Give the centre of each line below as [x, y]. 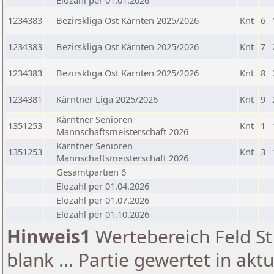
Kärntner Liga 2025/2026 [107, 99]
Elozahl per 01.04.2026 [103, 186]
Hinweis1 [49, 236]
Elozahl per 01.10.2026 [103, 214]
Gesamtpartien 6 [91, 172]
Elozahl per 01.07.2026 [103, 200]
